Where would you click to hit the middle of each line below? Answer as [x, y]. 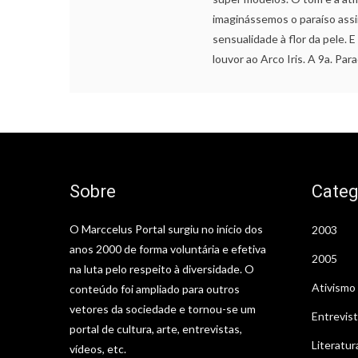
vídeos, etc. [98, 348]
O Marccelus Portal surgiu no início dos [166, 229]
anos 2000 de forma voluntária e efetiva [168, 249]
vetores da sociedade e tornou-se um [163, 308]
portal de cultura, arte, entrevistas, [156, 328]
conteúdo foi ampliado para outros [155, 288]
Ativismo [333, 287]
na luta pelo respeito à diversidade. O [162, 268]
